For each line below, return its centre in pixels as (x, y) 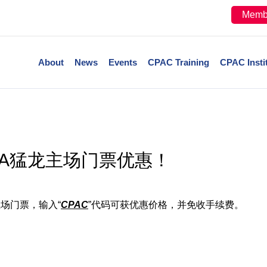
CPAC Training (178, 62)
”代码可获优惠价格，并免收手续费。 (166, 205)
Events (122, 62)
